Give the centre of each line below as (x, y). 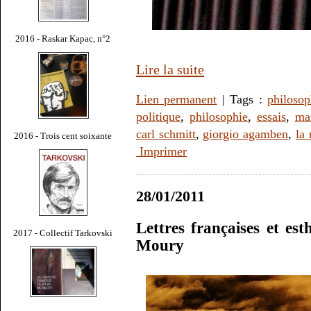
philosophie (218, 116)
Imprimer (161, 151)
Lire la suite (170, 69)
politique (158, 116)
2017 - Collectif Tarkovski (63, 233)
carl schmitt (166, 134)
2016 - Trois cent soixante (63, 135)
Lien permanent (177, 99)
